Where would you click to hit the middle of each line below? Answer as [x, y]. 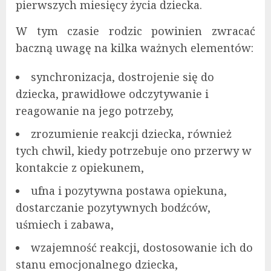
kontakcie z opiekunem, [80, 168]
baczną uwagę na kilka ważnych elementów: [135, 48]
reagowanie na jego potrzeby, [95, 111]
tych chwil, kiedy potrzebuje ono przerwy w [134, 151]
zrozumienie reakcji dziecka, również [131, 134]
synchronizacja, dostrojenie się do [122, 77]
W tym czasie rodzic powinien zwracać [135, 31]
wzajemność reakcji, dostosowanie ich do [142, 248]
